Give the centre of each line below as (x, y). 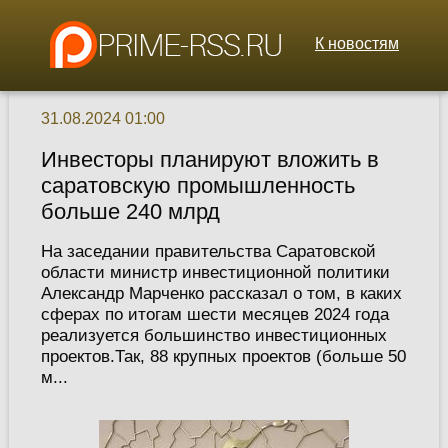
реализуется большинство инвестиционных (213, 335)
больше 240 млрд (130, 212)
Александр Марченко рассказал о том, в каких (221, 293)
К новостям (357, 43)
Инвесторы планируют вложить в (209, 160)
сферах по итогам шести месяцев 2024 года (214, 314)
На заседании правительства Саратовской (208, 251)
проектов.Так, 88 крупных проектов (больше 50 (223, 356)
